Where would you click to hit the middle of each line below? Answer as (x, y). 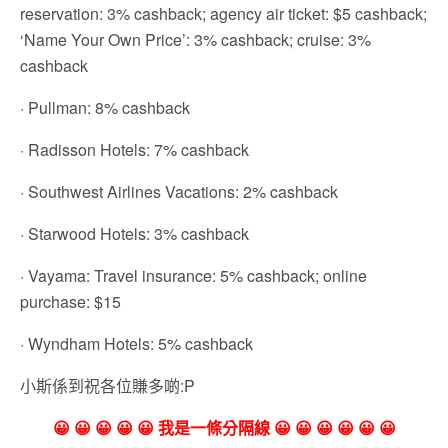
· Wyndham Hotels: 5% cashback (136, 343)
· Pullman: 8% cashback (105, 107)
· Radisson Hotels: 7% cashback (134, 149)
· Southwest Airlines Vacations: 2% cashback (179, 191)
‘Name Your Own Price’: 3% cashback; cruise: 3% (195, 39)
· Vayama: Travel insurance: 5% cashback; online (193, 275)
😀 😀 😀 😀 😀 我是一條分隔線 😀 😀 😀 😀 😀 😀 (224, 427)
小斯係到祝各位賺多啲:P (107, 385)
